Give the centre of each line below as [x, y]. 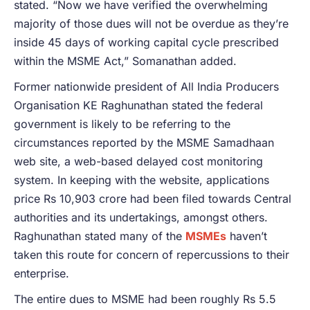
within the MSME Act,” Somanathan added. [125, 61]
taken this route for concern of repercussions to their [152, 254]
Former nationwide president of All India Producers [146, 86]
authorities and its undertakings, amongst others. [141, 217]
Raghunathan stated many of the [100, 236]
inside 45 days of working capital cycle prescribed [146, 42]
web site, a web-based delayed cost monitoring [138, 161]
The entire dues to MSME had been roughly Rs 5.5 [145, 299]
